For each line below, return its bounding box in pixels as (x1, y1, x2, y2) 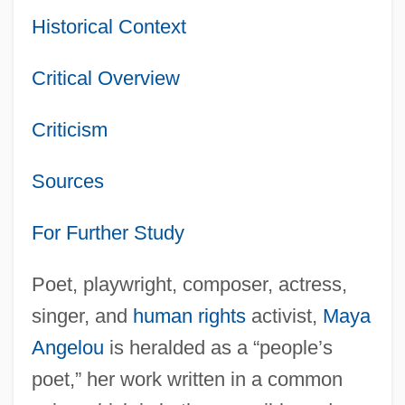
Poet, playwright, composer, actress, (31, 272, 347, 296)
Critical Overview (31, 66, 180, 89)
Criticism (31, 118, 108, 141)
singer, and (31, 304, 133, 327)
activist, (245, 304, 323, 327)
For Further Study (31, 221, 184, 244)
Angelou (31, 335, 104, 359)
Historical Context (31, 14, 186, 38)
